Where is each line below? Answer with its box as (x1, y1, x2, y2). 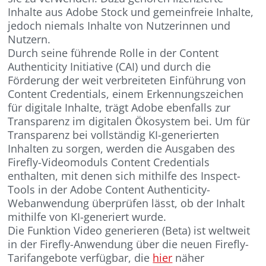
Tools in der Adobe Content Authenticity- (8, 182, 211, 197)
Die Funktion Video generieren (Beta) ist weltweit (8, 223, 251, 238)
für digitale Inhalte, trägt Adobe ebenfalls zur (8, 100, 231, 115)
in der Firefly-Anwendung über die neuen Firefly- (8, 237, 249, 252)
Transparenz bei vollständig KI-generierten (8, 128, 220, 142)
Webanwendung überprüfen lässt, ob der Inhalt (8, 196, 245, 211)
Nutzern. (8, 32, 51, 47)
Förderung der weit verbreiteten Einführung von (8, 73, 246, 88)
